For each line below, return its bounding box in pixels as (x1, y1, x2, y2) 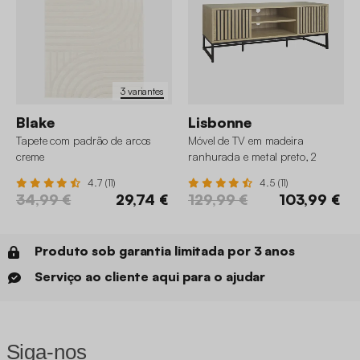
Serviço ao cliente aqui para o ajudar (35, 268, 266, 285)
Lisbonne (188, 113, 252, 132)
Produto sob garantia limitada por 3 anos (35, 243, 295, 260)
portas (188, 166, 219, 180)
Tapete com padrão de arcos (16, 133, 152, 148)
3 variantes (121, 84, 164, 97)
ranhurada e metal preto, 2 (188, 149, 317, 164)
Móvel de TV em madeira (188, 133, 304, 148)
